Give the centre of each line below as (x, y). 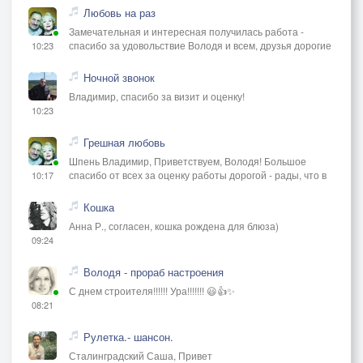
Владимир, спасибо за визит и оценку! (157, 96)
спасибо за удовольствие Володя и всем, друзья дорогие (200, 45)
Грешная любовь (124, 142)
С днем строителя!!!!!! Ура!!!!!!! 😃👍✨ (152, 290)
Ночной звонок (119, 77)
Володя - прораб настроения (154, 271)
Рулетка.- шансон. (128, 336)
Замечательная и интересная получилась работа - (186, 31)
